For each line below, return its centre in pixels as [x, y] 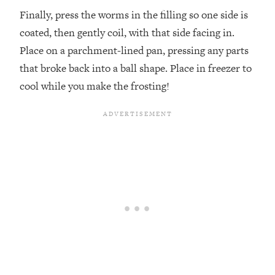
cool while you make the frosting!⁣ [95, 86]
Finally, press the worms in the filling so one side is [134, 14]
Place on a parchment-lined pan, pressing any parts [134, 50]
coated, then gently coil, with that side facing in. [127, 32]
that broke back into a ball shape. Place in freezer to [136, 68]
